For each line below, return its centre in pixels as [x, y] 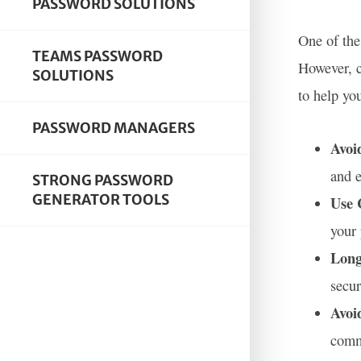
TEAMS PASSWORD [98, 56]
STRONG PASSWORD [103, 180]
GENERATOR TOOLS [101, 199]
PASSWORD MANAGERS [114, 128]
